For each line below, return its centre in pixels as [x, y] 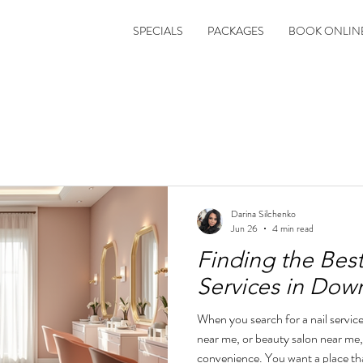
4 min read [293, 228]
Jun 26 [244, 228]
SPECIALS [158, 31]
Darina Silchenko [263, 214]
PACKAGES [236, 31]
